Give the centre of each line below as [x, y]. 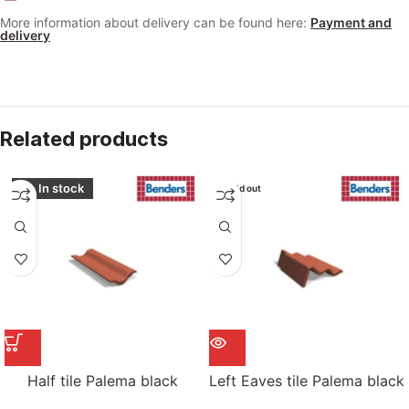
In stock [61, 188]
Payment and [351, 22]
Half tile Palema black [102, 380]
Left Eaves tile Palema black [307, 380]
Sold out [243, 188]
